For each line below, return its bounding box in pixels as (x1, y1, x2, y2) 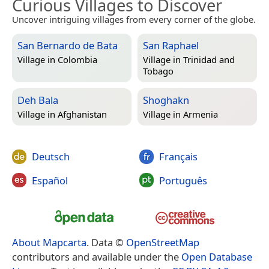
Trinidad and (183, 53, 235, 65)
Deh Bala (17, 93, 58, 107)
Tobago (143, 64, 174, 77)
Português (159, 173, 207, 187)
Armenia (183, 107, 218, 120)
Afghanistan (58, 107, 107, 120)
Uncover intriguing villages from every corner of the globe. (12, 13, 256, 26)
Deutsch (32, 150, 70, 164)
